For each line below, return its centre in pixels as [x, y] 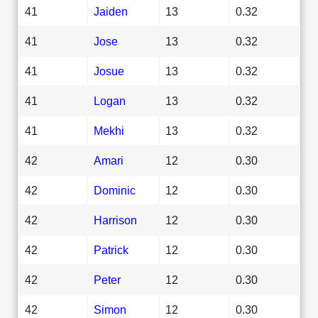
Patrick [111, 250]
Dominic [115, 190]
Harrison [115, 220]
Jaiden [111, 11]
